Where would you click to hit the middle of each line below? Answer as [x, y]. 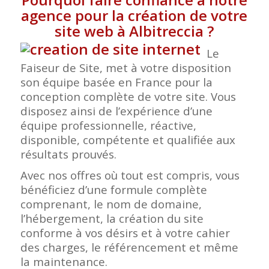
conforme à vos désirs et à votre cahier [125, 232]
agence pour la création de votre [134, 15]
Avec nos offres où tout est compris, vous [130, 175]
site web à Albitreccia [129, 31]
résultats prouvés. [68, 154]
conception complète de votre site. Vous [128, 96]
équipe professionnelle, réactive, [108, 125]
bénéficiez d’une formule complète [113, 189]
